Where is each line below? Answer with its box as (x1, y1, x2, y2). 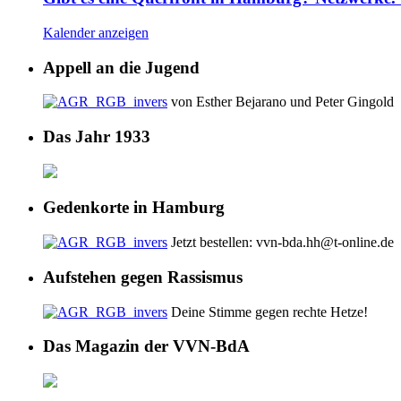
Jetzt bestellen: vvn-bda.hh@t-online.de (167, 235, 394, 251)
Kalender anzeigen (43, 24, 149, 40)
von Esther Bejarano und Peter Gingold (167, 94, 394, 110)
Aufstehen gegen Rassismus (43, 267, 243, 286)
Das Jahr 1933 (43, 126, 150, 146)
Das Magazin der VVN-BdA (43, 337, 250, 356)
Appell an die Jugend (43, 57, 200, 77)
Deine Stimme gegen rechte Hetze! (167, 303, 368, 320)
